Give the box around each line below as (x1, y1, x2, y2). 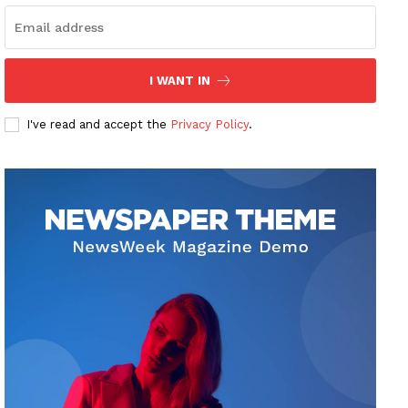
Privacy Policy (170, 117, 249, 132)
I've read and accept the (26, 117, 170, 132)
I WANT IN (148, 74, 210, 88)
